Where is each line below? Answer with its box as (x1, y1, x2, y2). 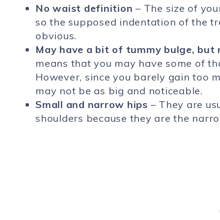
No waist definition (35, 2, 133, 14)
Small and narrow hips (35, 98, 151, 110)
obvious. (35, 29, 77, 42)
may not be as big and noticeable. (35, 84, 203, 97)
